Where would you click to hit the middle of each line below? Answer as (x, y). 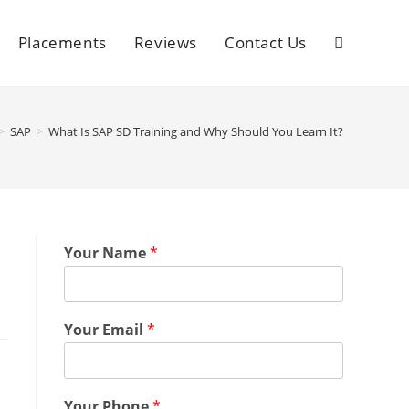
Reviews (165, 42)
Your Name (107, 253)
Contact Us (266, 42)
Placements (62, 42)
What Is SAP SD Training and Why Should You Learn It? (196, 131)
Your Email (105, 330)
